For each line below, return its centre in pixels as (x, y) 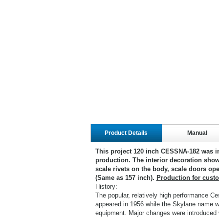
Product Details (126, 133)
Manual (197, 133)
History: (106, 186)
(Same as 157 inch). (126, 178)
